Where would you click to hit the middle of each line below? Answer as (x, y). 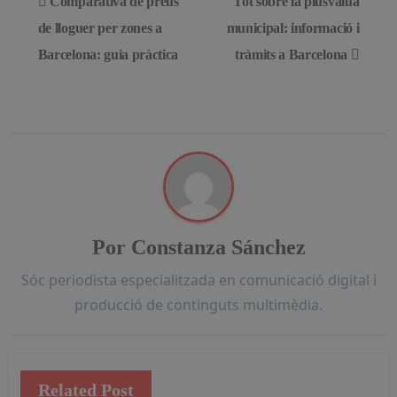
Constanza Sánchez (218, 248)
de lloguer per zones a (100, 27)
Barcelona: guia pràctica (108, 54)
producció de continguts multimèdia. (198, 304)
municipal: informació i (293, 27)
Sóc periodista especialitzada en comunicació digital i (198, 280)
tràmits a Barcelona (292, 54)
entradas (78, 65)
